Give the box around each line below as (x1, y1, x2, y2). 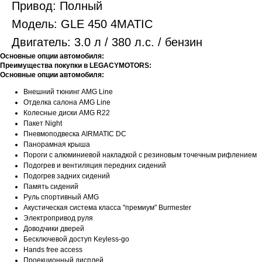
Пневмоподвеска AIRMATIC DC (23, 130, 126, 139)
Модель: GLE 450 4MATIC (12, 18, 153, 31)
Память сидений (23, 182, 78, 191)
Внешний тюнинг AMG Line (23, 88, 113, 96)
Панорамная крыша (23, 140, 90, 149)
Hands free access (23, 246, 82, 254)
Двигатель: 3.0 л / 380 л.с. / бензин (12, 36, 202, 49)
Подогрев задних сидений (23, 172, 110, 181)
